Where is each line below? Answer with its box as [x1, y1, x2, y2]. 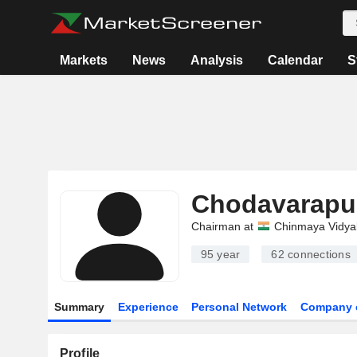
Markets [59, 53, 108, 67]
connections [284, 248, 351, 261]
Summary [53, 300, 104, 313]
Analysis [190, 53, 243, 67]
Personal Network [191, 300, 288, 313]
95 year [200, 248, 241, 261]
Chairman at [190, 220, 253, 233]
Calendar [267, 53, 323, 67]
